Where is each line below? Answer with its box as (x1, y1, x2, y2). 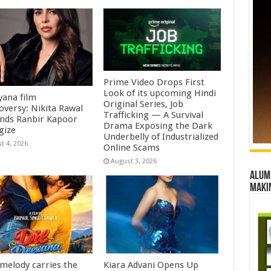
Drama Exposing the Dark (103, 120, 213, 132)
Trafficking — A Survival (103, 109, 204, 121)
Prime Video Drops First (103, 77, 205, 88)
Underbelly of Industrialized (103, 131, 219, 143)
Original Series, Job (103, 99, 184, 110)
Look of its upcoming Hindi (103, 88, 217, 99)
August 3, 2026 (111, 157, 157, 166)
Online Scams (103, 142, 163, 154)
